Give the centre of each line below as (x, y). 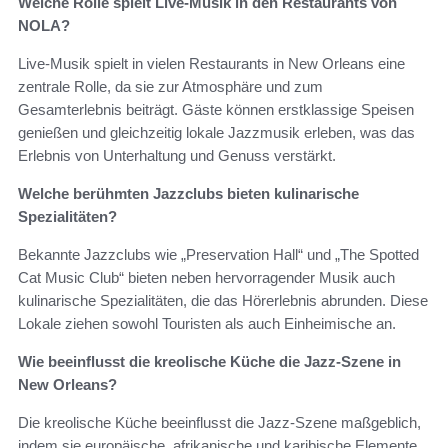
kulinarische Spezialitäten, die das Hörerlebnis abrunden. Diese (223, 301)
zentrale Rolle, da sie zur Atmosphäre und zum (170, 87)
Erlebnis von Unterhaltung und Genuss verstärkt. (177, 156)
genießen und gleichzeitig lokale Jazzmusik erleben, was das (216, 133)
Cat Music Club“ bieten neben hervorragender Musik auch (206, 278)
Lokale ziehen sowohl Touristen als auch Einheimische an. (207, 324)
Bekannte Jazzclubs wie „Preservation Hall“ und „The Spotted (218, 255)
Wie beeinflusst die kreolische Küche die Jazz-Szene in (209, 362)
